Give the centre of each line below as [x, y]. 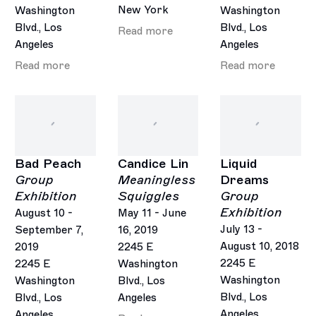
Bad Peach [48, 164]
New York [143, 10]
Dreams [244, 180]
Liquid [239, 164]
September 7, [49, 230]
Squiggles [148, 196]
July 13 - [241, 230]
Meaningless [156, 180]
